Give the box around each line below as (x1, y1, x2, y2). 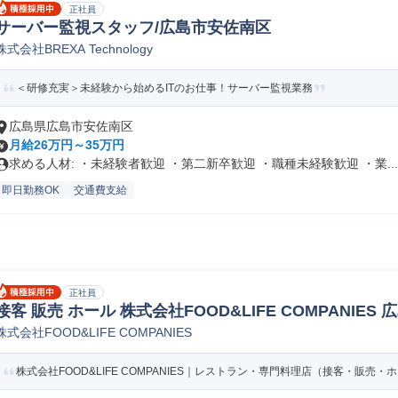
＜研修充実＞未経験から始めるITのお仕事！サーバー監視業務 (16, 82, 313, 94)
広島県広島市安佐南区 (9, 119, 133, 133)
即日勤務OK (2, 184, 60, 196)
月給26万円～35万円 (9, 138, 124, 152)
